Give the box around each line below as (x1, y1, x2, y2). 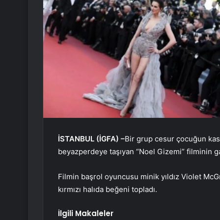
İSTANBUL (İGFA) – (58, 134, 125, 144)
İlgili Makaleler (58, 208, 113, 219)
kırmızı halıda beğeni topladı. (58, 185, 157, 194)
